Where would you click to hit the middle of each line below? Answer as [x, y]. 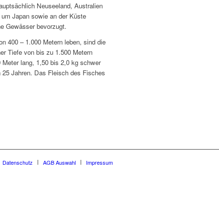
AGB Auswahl [59, 163]
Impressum [99, 163]
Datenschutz [18, 163]
